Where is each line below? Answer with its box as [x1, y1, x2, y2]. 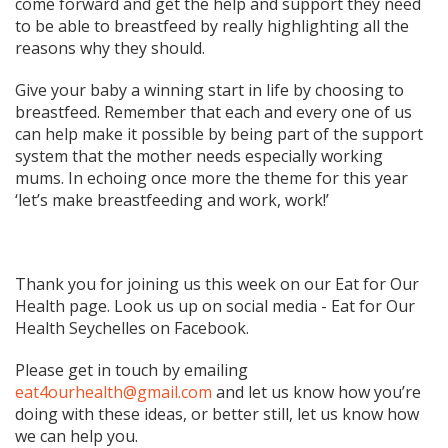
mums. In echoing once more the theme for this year [15, 166, 408, 189]
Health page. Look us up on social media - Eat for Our [15, 294, 415, 317]
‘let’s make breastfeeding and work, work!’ [15, 188, 329, 211]
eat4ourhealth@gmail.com [15, 380, 212, 403]
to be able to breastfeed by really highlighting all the [15, 14, 409, 37]
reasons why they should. [15, 36, 205, 59]
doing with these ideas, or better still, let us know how [15, 402, 419, 425]
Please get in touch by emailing [15, 358, 248, 381]
